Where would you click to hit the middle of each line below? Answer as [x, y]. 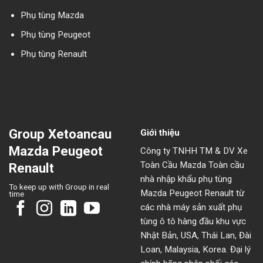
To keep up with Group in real [59, 186]
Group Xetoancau [60, 134]
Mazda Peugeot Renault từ [192, 193]
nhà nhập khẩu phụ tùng [186, 179]
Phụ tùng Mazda [52, 15]
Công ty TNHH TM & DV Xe [194, 151]
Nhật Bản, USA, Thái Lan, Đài [196, 236]
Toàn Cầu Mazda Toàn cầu [192, 165]
